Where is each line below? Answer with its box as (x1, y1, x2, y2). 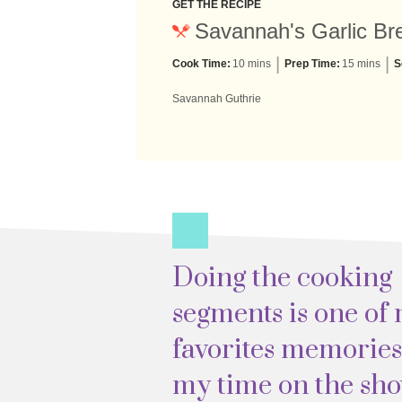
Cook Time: (172, 57, 231, 70)
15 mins (342, 57, 380, 70)
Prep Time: (284, 57, 340, 70)
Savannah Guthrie (172, 92, 261, 105)
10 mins (232, 57, 271, 70)
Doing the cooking (172, 261, 392, 295)
